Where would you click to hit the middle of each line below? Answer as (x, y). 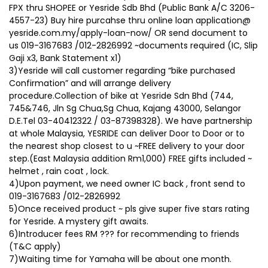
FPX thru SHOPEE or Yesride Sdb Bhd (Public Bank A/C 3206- (132, 7)
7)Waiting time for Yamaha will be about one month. (120, 259)
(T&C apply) (35, 246)
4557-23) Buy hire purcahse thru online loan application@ (130, 20)
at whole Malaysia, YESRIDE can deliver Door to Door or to (127, 133)
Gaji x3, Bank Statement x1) (65, 58)
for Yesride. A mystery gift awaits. (79, 221)
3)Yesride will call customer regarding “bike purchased (122, 70)
